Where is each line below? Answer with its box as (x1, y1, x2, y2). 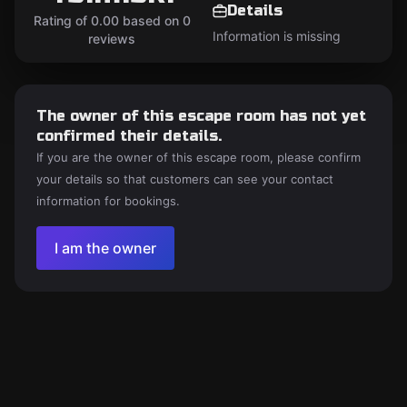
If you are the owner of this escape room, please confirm (36, 150, 361, 164)
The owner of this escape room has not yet (36, 107, 366, 124)
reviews (88, 31, 135, 46)
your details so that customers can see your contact (36, 172, 333, 186)
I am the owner (55, 239, 156, 257)
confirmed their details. (36, 127, 222, 144)
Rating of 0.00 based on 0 (33, 13, 191, 28)
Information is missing (213, 27, 341, 44)
